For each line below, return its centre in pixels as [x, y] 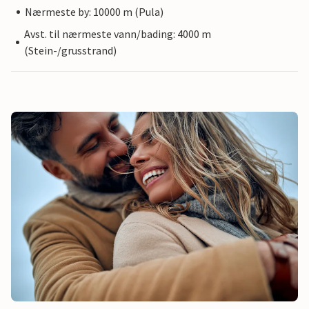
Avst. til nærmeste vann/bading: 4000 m [118, 34]
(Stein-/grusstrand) [71, 51]
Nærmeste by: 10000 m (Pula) [94, 12]
